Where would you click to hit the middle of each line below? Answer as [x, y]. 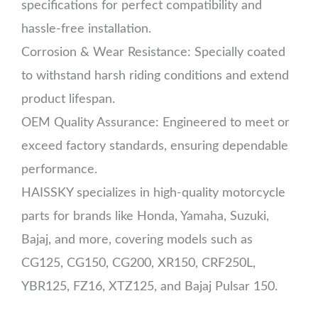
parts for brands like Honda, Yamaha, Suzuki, [145, 216]
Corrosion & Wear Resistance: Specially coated [153, 53]
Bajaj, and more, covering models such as [137, 240]
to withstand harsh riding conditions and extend [155, 76]
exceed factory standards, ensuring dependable [155, 146]
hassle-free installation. [86, 29]
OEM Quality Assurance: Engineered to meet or [155, 123]
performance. [59, 170]
